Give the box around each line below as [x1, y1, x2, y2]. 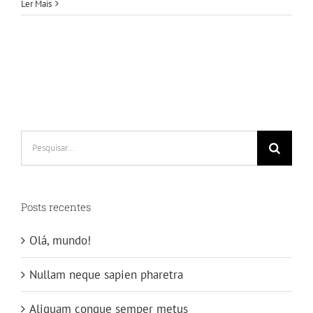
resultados [20, 151, 73, 167]
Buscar [20, 131, 54, 147]
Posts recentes [21, 199, 91, 214]
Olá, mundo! [29, 232, 91, 248]
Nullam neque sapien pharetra [29, 266, 183, 282]
